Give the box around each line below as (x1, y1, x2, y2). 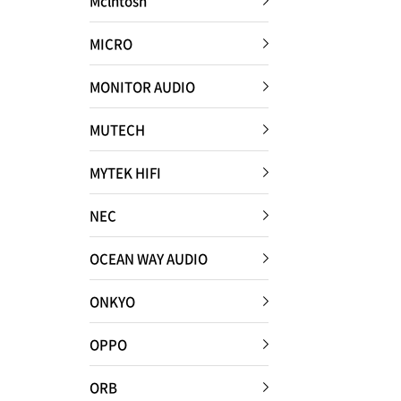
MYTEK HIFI (90, 163, 161, 182)
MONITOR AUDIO (90, 77, 195, 96)
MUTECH (90, 120, 145, 139)
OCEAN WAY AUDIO (90, 249, 208, 268)
